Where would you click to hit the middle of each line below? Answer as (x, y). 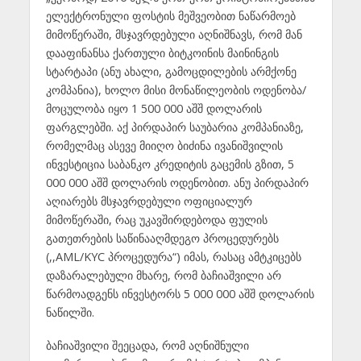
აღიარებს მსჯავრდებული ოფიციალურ (149, 201)
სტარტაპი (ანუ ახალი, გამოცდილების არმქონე (171, 72)
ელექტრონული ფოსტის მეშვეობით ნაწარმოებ (170, 16)
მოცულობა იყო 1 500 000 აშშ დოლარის (154, 109)
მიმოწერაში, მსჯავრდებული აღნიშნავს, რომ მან (174, 35)
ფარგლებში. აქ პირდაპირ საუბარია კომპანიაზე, (174, 127)
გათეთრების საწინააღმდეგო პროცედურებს (162, 239)
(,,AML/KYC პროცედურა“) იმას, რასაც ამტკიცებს (173, 257)
